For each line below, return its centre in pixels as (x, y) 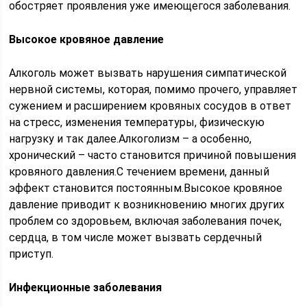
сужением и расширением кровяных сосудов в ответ (150, 106)
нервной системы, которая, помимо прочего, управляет (153, 89)
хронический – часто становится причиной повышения (153, 155)
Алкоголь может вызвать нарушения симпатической (148, 73)
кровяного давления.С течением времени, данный (139, 172)
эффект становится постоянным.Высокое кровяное (146, 188)
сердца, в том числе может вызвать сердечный (136, 237)
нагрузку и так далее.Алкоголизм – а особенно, (131, 139)
